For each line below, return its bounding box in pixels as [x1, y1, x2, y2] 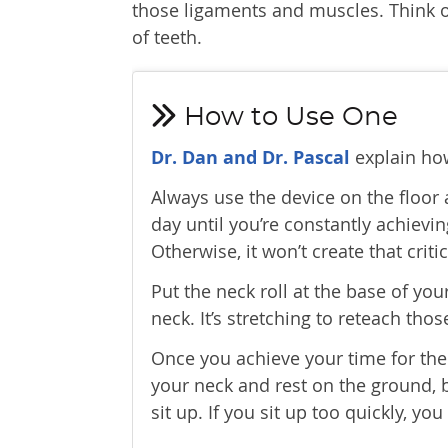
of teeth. [132, 25, 202, 49]
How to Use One [177, 104, 398, 130]
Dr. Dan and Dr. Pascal [151, 145, 350, 170]
